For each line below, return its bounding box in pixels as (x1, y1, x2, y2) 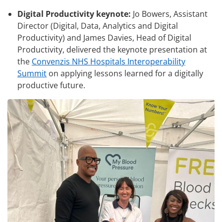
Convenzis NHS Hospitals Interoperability (32, 56, 185, 67)
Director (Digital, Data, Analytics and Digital (17, 20, 178, 32)
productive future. (17, 80, 85, 91)
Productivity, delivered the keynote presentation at (17, 44, 207, 55)
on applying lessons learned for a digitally (47, 68, 203, 79)
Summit (17, 68, 47, 79)
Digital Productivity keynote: (17, 8, 131, 20)
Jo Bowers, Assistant (131, 8, 208, 20)
